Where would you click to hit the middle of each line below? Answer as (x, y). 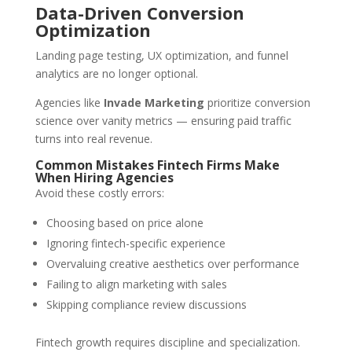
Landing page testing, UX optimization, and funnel (161, 56)
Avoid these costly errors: (99, 193)
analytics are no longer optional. (116, 74)
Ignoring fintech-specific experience (136, 244)
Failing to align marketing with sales (136, 284)
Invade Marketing (154, 103)
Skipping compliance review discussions (146, 305)
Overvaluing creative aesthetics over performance (172, 264)
